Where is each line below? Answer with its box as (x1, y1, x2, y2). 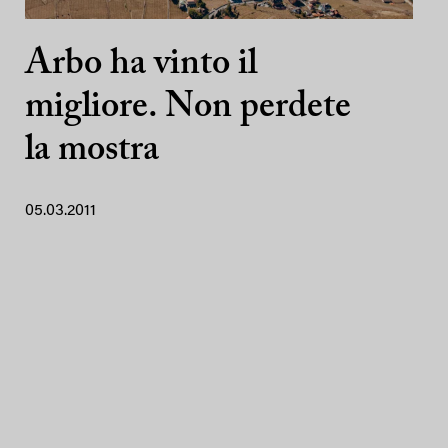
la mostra (25, 133, 159, 169)
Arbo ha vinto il (25, 47, 257, 83)
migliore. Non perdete (25, 90, 351, 126)
